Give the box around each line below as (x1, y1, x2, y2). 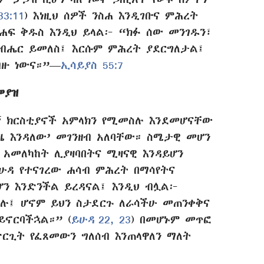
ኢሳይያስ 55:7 (61, 59, 123, 71)
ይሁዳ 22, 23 (71, 214, 131, 226)
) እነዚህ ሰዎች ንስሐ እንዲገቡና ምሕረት (24, 9, 198, 21)
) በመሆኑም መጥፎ (131, 214, 212, 226)
